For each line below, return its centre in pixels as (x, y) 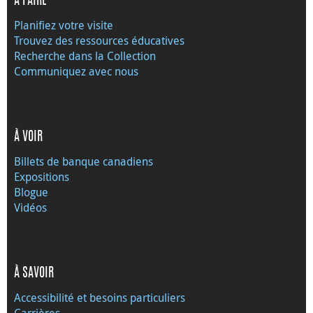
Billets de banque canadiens (83, 161)
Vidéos (30, 207)
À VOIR (28, 137)
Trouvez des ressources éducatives (99, 40)
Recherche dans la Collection (85, 56)
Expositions (42, 176)
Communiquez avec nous (76, 71)
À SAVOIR (34, 274)
